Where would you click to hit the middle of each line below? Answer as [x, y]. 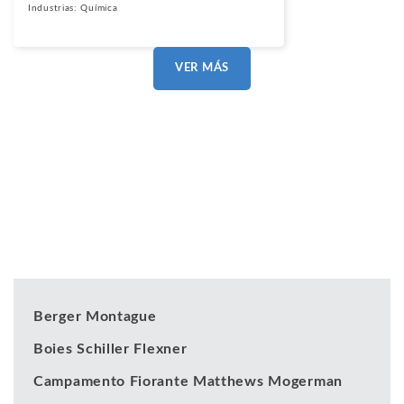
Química [99, 8]
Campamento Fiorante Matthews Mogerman [188, 381]
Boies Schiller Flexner [110, 349]
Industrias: [55, 8]
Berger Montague [95, 316]
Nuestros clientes [161, 252]
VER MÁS [202, 68]
